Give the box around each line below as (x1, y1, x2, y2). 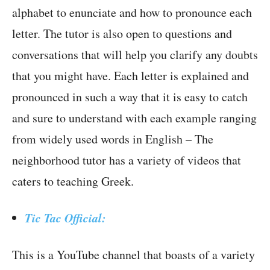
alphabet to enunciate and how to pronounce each (12, 4, 252, 21)
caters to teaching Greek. (12, 173, 134, 190)
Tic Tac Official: (25, 209, 106, 227)
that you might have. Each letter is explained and (12, 67, 249, 84)
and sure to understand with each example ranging (12, 110, 257, 127)
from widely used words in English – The (12, 131, 213, 148)
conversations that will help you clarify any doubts (12, 46, 258, 63)
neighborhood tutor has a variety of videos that (12, 152, 241, 169)
